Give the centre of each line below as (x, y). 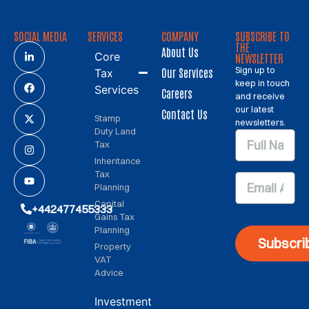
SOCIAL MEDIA (40, 36)
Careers (177, 93)
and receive (260, 96)
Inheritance (118, 160)
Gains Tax (114, 216)
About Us (180, 51)
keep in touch (262, 82)
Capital (109, 203)
